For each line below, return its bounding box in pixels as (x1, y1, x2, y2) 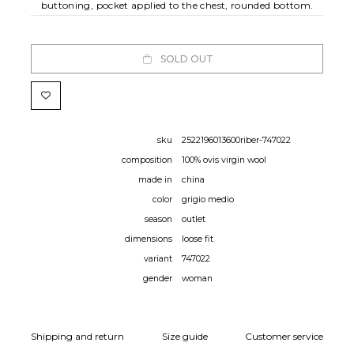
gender (143, 273, 172, 284)
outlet (182, 214, 205, 225)
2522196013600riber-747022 (182, 135, 291, 146)
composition (122, 155, 172, 166)
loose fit (182, 234, 213, 245)
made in (138, 175, 172, 186)
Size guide (161, 330, 208, 343)
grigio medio (182, 194, 234, 205)
